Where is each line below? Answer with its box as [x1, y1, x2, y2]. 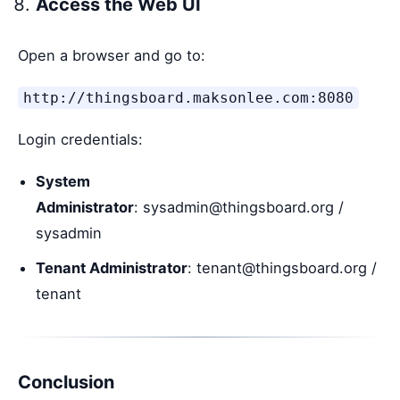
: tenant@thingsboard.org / [187, 258, 377, 277]
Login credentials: [18, 129, 143, 148]
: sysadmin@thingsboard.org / [134, 197, 344, 216]
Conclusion [18, 371, 114, 393]
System [36, 171, 90, 190]
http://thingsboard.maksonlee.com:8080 [23, 88, 354, 106]
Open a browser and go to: [18, 46, 205, 64]
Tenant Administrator [36, 258, 187, 277]
